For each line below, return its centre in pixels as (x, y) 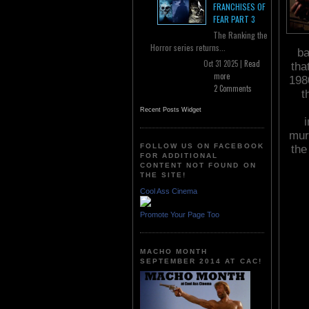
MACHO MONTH (174, 251)
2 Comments (233, 89)
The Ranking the (240, 35)
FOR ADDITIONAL (179, 156)
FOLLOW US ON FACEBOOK (202, 146)
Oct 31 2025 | (224, 64)
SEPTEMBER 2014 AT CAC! (201, 261)
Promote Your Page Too (180, 214)
